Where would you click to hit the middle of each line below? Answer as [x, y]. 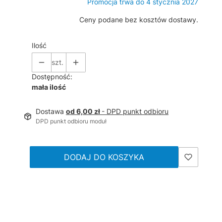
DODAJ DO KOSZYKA [104, 157]
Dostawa [51, 111]
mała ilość [49, 87]
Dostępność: [52, 76]
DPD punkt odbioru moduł [71, 121]
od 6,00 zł [84, 111]
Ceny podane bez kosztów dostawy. [139, 19]
